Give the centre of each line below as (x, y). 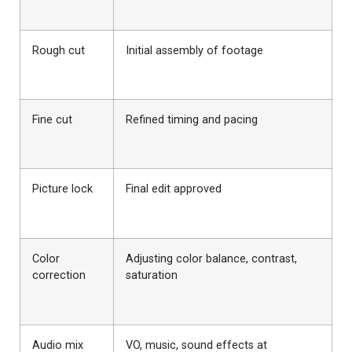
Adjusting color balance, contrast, (211, 259)
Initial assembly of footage (194, 51)
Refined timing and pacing (192, 120)
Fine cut (52, 120)
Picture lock (62, 189)
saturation (152, 276)
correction (59, 276)
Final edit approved (174, 189)
